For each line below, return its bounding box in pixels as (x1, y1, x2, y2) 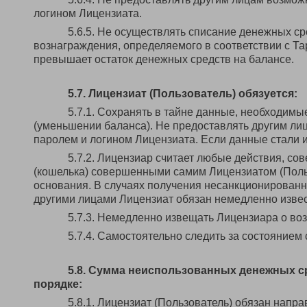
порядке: (34, 278, 82, 290)
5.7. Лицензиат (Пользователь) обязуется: (68, 88, 297, 99)
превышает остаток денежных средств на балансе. (34, 53, 294, 65)
